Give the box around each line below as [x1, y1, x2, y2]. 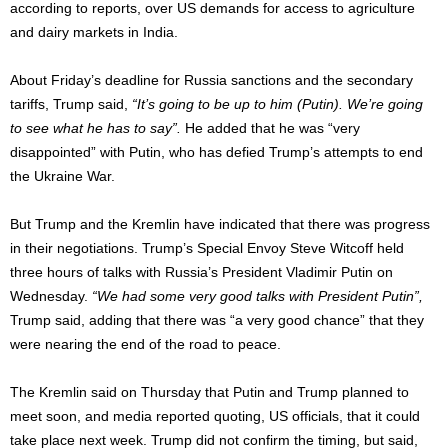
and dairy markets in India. [10, 23, 178, 40]
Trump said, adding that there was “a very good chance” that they [10, 311, 424, 328]
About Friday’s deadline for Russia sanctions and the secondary [10, 71, 413, 88]
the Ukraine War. [10, 167, 115, 184]
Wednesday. [10, 287, 92, 304]
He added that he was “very [181, 119, 360, 136]
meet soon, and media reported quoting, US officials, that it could [10, 407, 420, 424]
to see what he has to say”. [10, 119, 181, 136]
